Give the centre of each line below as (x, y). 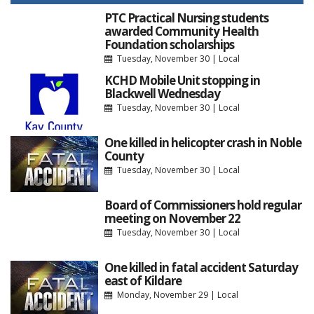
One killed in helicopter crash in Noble (203, 142)
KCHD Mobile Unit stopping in (182, 80)
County (124, 156)
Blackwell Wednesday (162, 93)
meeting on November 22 (172, 218)
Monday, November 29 (162, 294)
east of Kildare (143, 280)
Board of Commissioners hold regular (203, 205)
